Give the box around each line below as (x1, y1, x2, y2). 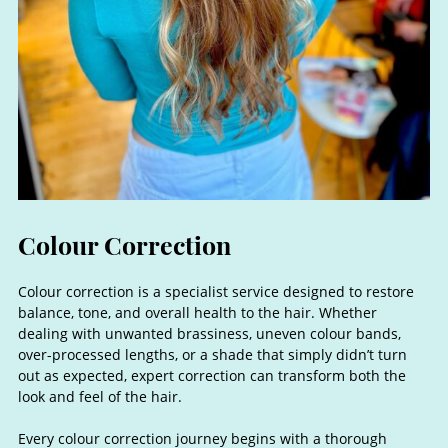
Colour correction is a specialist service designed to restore (17, 281, 414, 301)
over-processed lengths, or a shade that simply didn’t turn (17, 344, 407, 364)
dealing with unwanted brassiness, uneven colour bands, (17, 323, 401, 343)
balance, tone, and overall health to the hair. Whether (17, 302, 377, 322)
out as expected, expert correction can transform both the (17, 365, 406, 385)
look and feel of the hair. (17, 386, 182, 406)
